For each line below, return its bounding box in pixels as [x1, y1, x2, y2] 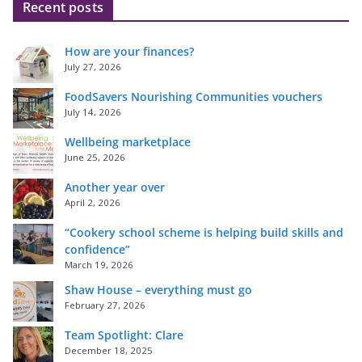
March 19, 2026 [65, 258, 133, 271]
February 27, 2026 [65, 298, 145, 311]
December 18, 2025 [65, 343, 153, 356]
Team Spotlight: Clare [65, 326, 183, 343]
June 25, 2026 [65, 150, 125, 163]
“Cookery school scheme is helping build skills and [65, 224, 343, 240]
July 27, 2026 [65, 60, 121, 73]
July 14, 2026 [65, 105, 121, 118]
